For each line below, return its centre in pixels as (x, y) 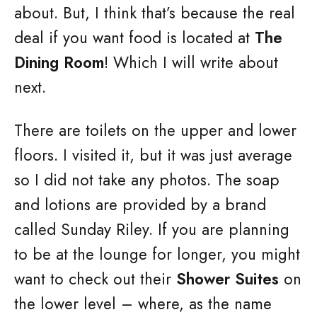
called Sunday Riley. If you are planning (152, 229)
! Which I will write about (191, 62)
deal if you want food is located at (134, 38)
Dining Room (59, 62)
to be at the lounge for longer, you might (157, 254)
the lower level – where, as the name (143, 304)
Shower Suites (227, 279)
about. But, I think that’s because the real (155, 13)
